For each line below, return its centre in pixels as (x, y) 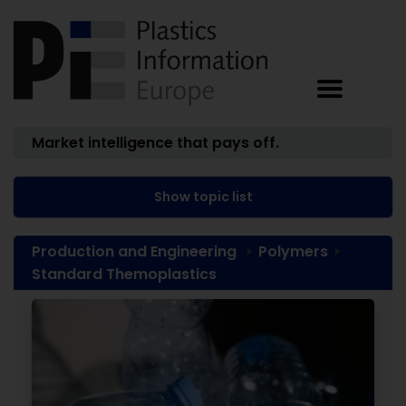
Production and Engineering (134, 251)
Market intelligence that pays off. (155, 143)
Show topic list (203, 197)
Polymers (293, 251)
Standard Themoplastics (124, 274)
